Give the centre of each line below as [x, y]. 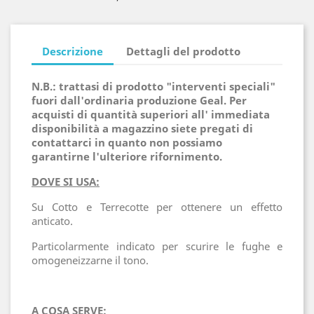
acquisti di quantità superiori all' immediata [151, 115]
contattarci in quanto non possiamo [127, 143]
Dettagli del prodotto [184, 51]
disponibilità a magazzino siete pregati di [142, 129]
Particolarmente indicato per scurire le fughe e [157, 246]
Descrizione [73, 51]
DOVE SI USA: [66, 182]
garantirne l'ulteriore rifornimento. [128, 157]
